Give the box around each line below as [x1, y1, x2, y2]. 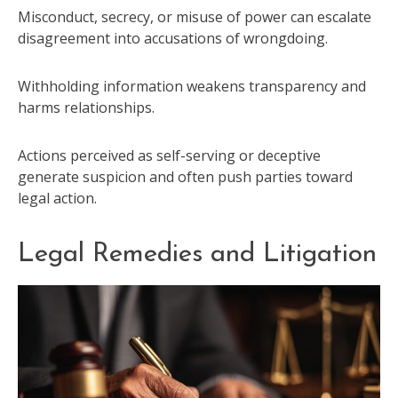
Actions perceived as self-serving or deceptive [18, 145, 321, 165]
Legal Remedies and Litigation [18, 240, 377, 268]
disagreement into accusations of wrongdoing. [18, 28, 328, 48]
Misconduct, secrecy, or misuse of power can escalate [18, 6, 371, 27]
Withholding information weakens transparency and [18, 76, 366, 96]
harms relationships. [18, 97, 155, 117]
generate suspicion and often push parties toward [18, 166, 353, 187]
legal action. [18, 187, 97, 208]
